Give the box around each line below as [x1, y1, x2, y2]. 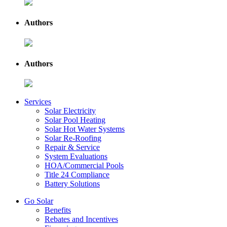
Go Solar [24, 197, 53, 206]
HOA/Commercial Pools [45, 161, 124, 170]
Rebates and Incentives [45, 215, 118, 224]
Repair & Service [45, 143, 100, 152]
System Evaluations [45, 152, 107, 161]
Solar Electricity [45, 106, 96, 116]
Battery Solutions [45, 179, 100, 188]
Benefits [45, 206, 71, 215]
